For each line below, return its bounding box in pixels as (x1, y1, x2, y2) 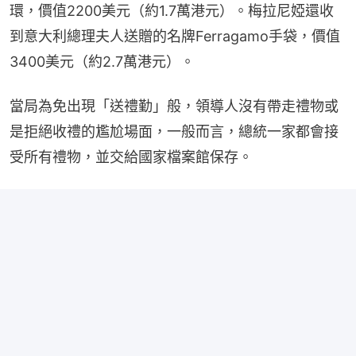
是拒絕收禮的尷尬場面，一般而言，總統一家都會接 (10, 123, 339, 141)
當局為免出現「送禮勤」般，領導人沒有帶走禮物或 (10, 98, 339, 115)
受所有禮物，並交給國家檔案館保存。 (10, 149, 253, 166)
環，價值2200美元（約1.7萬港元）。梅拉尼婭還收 (10, 2, 334, 20)
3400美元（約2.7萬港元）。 (10, 53, 195, 71)
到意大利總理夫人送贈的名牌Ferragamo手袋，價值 (10, 28, 340, 45)
